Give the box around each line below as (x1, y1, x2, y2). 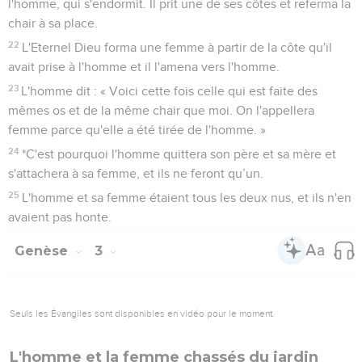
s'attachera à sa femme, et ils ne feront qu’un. (8, 166, 263, 180)
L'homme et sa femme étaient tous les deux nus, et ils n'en (22, 191, 352, 204)
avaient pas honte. (8, 210, 112, 224)
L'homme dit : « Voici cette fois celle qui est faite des (21, 84, 318, 98)
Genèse (15, 242, 72, 259)
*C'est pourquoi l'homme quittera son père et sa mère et (22, 147, 337, 161)
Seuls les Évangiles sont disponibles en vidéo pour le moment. (10, 307, 275, 319)
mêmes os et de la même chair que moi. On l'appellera (8, 103, 314, 117)
